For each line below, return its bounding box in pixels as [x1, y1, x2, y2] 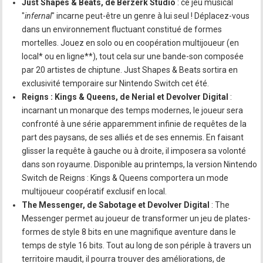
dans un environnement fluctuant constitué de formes [22, 25, 222, 35]
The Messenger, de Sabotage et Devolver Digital [22, 200, 210, 210]
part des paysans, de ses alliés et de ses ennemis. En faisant [22, 133, 244, 143]
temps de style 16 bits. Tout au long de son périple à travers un [22, 241, 252, 251]
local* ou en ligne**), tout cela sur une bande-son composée [22, 52, 244, 62]
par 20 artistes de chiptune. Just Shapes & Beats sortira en [22, 65, 238, 75]
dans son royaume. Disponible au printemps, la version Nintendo [22, 160, 258, 170]
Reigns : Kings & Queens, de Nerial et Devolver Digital [22, 92, 229, 102]
